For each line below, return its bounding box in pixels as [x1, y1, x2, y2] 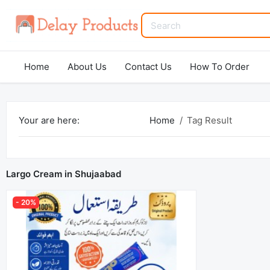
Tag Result [187, 115, 232, 126]
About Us [67, 61, 107, 72]
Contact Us [125, 61, 172, 72]
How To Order [190, 61, 250, 72]
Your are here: [19, 115, 80, 126]
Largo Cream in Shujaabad [6, 168, 121, 180]
